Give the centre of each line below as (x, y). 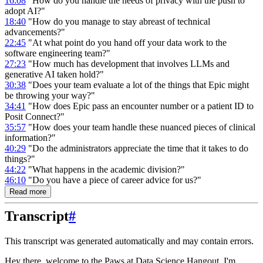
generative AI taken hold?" (54, 74)
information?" (30, 137)
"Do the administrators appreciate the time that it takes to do (137, 148)
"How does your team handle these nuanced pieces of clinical (141, 127)
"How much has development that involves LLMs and (128, 63)
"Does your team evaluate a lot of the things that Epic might (137, 85)
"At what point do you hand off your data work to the (126, 42)
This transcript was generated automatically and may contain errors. (129, 241)
